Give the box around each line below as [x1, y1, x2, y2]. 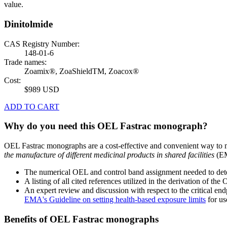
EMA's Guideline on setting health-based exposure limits [24, 195, 206, 204]
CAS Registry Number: [4, 39, 80, 48]
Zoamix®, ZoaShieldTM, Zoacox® [24, 66, 139, 75]
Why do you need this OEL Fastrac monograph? [4, 121, 208, 132]
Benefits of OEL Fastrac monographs [4, 213, 159, 224]
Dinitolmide [4, 19, 53, 30]
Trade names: [4, 57, 47, 66]
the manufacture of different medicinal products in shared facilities [4, 150, 214, 160]
